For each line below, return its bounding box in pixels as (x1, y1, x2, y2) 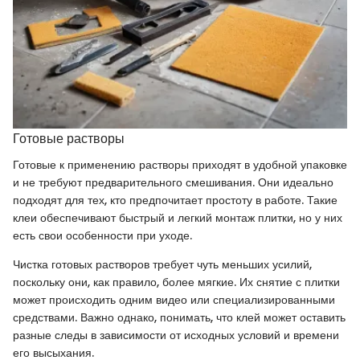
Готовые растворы (13, 129, 125, 149)
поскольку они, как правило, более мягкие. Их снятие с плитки (13, 273, 340, 290)
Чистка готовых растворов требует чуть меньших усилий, (13, 256, 312, 272)
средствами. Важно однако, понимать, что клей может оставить (13, 309, 346, 325)
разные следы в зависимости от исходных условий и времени (13, 326, 339, 343)
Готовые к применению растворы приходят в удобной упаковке (13, 156, 347, 173)
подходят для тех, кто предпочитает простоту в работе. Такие (13, 191, 337, 208)
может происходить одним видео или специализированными (13, 291, 335, 308)
